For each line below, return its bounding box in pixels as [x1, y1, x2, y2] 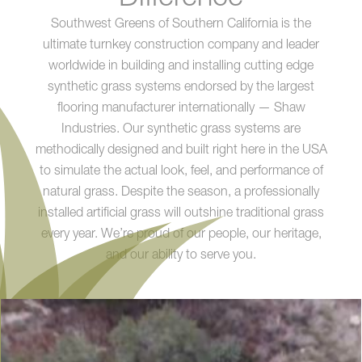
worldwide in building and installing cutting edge [48, 60, 314, 74]
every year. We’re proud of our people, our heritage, [40, 228, 322, 242]
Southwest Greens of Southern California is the [51, 18, 311, 32]
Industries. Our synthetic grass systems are [61, 123, 301, 137]
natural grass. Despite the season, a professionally [43, 186, 319, 200]
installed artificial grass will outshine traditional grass [38, 207, 324, 221]
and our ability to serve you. [106, 249, 256, 263]
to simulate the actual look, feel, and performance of [39, 165, 323, 179]
